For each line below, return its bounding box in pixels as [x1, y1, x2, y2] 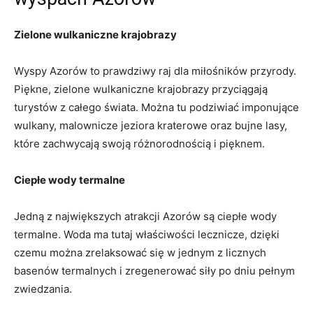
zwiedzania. [14, 282, 72, 296]
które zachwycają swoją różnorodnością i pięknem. [14, 136, 265, 150]
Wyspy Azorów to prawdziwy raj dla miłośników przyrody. [14, 64, 296, 78]
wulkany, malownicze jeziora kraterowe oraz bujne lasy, [14, 118, 287, 132]
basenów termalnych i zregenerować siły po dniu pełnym [14, 263, 295, 277]
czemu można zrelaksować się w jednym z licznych [14, 245, 266, 259]
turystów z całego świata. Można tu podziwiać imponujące [14, 100, 299, 114]
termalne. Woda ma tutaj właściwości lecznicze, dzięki [14, 227, 279, 241]
